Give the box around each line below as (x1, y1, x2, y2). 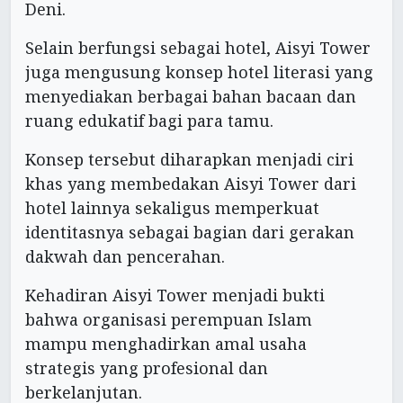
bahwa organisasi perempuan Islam (25, 309, 312, 331)
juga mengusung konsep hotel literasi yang (25, 61, 373, 84)
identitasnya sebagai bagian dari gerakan (25, 221, 354, 244)
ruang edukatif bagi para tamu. (25, 110, 273, 132)
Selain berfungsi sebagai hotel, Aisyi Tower (25, 37, 371, 59)
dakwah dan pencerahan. (25, 246, 225, 268)
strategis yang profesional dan (25, 357, 268, 380)
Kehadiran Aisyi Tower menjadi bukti (25, 284, 325, 307)
